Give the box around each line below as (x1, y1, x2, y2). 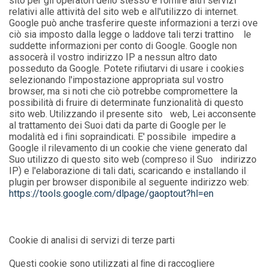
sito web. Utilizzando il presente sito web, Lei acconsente (9, 108, 257, 120)
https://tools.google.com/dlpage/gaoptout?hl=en (9, 188, 214, 199)
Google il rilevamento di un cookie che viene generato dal (9, 142, 248, 154)
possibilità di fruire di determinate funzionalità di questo (9, 97, 244, 108)
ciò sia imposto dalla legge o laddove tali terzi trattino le (9, 29, 252, 40)
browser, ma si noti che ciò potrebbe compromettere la (9, 86, 238, 97)
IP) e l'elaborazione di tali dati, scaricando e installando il (9, 165, 246, 176)
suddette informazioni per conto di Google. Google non (9, 40, 237, 51)
